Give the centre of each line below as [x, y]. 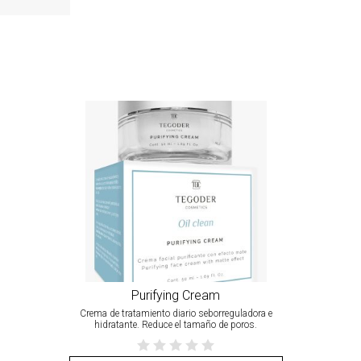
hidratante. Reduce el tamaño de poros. [176, 324]
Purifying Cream [176, 295]
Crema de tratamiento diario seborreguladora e [176, 313]
